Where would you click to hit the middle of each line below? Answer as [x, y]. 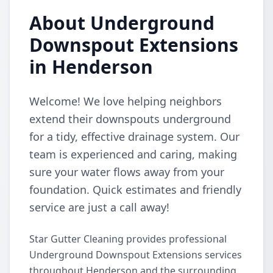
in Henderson [91, 67]
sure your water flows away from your [127, 172]
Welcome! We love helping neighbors [126, 101]
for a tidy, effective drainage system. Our [134, 136]
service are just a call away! [99, 207]
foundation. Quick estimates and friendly [135, 190]
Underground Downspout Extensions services [136, 255]
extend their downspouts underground [130, 119]
